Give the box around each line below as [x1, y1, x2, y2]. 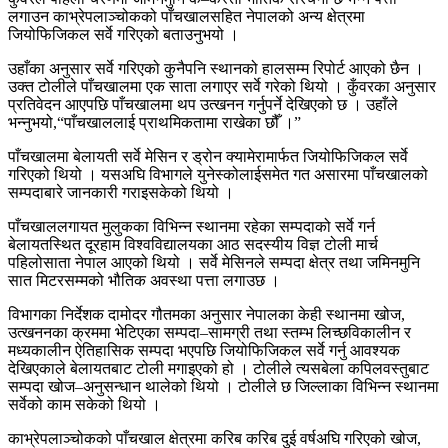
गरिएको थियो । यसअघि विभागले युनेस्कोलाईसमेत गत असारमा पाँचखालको [8, 165, 428, 183]
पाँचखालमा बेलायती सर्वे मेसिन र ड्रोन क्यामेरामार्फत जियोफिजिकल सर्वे [8, 147, 408, 165]
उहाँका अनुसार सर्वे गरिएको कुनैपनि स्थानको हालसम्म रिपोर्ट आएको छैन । [8, 59, 424, 77]
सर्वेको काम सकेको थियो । [8, 395, 161, 413]
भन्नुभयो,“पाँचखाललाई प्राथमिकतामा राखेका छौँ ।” [8, 113, 301, 131]
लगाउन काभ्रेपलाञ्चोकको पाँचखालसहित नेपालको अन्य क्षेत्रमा [8, 7, 365, 25]
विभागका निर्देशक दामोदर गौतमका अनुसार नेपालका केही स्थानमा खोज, [8, 305, 405, 323]
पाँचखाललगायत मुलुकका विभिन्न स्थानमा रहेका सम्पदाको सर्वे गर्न [8, 217, 375, 235]
